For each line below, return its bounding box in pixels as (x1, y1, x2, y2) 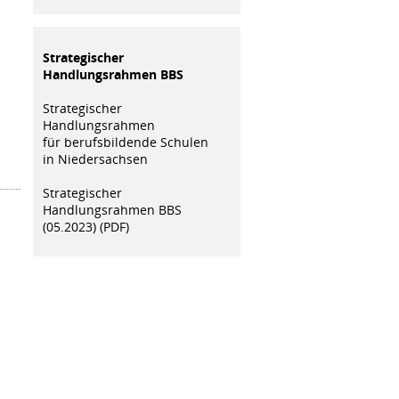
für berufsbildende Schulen (42, 133, 208, 151)
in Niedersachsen (42, 150, 148, 167)
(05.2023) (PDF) (42, 217, 129, 235)
